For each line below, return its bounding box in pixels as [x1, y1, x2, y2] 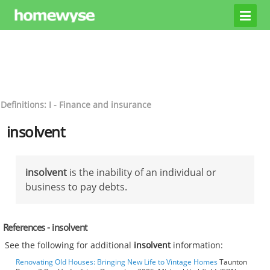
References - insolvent [2, 221, 87, 233]
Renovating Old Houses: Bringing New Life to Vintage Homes [16, 257, 218, 268]
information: [171, 239, 224, 251]
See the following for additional [5, 239, 134, 251]
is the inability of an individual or [67, 165, 216, 179]
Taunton [218, 257, 247, 268]
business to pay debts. [25, 180, 127, 193]
